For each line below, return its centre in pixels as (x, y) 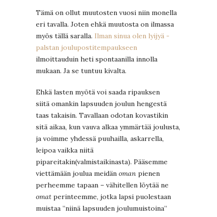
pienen (148, 174)
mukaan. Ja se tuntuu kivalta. (81, 71)
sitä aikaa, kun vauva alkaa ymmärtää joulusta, (108, 127)
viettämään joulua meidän (77, 174)
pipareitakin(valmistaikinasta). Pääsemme (102, 162)
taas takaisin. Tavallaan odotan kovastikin (102, 116)
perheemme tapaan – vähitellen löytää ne (102, 185)
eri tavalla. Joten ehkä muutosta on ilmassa (105, 24)
